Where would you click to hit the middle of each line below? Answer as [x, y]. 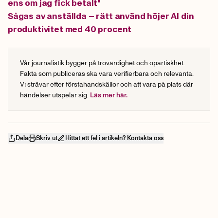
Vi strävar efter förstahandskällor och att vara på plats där [107, 85]
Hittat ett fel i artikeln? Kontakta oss [114, 138]
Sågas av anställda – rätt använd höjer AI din [101, 16]
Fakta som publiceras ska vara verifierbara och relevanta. [107, 74]
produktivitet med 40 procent [70, 29]
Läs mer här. [109, 95]
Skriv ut [47, 138]
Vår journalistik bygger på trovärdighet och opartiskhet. [102, 63]
